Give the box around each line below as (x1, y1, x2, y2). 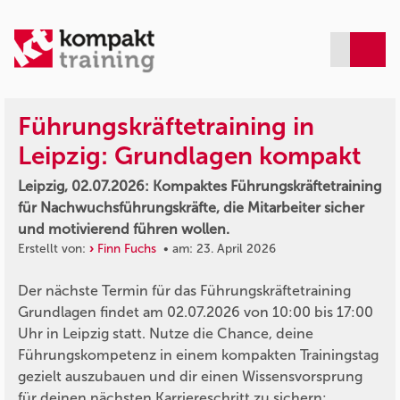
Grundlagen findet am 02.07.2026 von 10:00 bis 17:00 (18, 303, 373, 321)
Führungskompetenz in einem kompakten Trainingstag (18, 346, 379, 363)
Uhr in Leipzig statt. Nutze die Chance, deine (18, 324, 313, 342)
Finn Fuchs (97, 241, 156, 257)
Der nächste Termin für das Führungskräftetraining (18, 281, 351, 299)
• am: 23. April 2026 (156, 241, 276, 257)
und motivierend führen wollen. (18, 221, 229, 238)
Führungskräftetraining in (18, 112, 314, 141)
